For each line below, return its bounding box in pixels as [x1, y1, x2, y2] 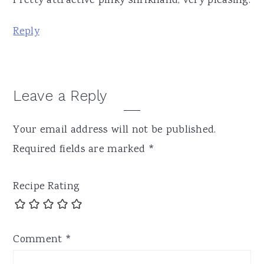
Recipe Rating [13, 179, 80, 194]
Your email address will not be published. [13, 122, 216, 138]
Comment [13, 232, 65, 247]
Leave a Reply [13, 87, 107, 104]
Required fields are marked [13, 141, 148, 157]
